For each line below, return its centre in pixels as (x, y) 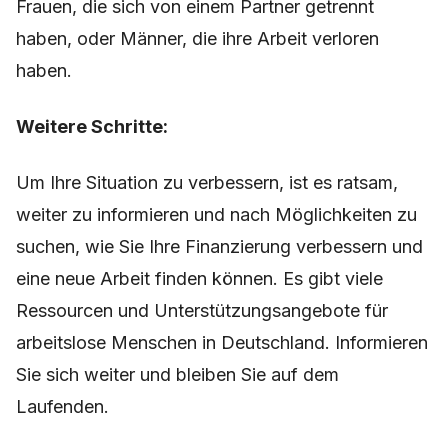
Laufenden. (62, 407)
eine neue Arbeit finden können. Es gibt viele (199, 279)
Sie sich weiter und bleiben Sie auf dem (177, 375)
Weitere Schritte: (92, 127)
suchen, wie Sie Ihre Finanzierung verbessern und (219, 247)
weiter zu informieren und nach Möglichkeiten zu (216, 215)
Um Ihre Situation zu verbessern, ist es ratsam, (207, 183)
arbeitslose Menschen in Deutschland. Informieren (222, 343)
